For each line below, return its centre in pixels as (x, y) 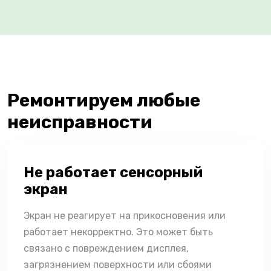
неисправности (80, 122)
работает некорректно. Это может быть (118, 232)
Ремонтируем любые (104, 101)
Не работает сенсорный (113, 173)
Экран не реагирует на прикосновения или (125, 216)
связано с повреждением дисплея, (106, 249)
